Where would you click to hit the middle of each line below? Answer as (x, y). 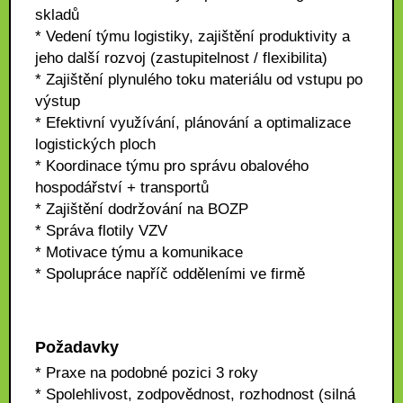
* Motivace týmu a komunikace (139, 252)
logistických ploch (95, 144)
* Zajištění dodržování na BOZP (142, 209)
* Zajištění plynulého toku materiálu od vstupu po (199, 80)
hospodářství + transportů (122, 188)
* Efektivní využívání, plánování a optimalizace (193, 123)
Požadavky (77, 347)
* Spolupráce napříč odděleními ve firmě (170, 274)
